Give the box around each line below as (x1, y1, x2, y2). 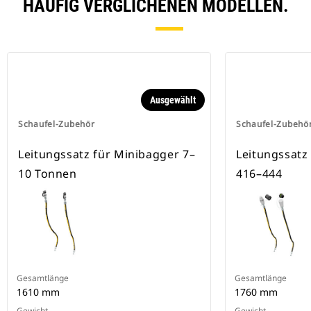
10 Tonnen (18, 166, 77, 182)
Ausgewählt (150, 94, 196, 106)
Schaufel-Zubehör (18, 118, 95, 131)
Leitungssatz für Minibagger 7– (18, 146, 196, 162)
